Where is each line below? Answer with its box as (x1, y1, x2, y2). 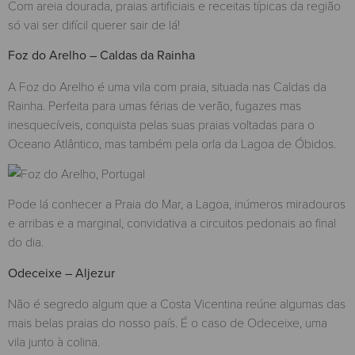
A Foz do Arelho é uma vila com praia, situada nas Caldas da (8, 77, 326, 94)
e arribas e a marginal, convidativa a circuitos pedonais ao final (8, 214, 336, 231)
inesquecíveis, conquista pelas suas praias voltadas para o (8, 115, 315, 132)
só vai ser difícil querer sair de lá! (8, 15, 180, 32)
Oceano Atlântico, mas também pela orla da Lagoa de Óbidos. (8, 134, 336, 151)
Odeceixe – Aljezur (8, 263, 115, 282)
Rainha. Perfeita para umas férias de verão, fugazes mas (8, 96, 301, 113)
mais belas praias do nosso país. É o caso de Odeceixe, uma (8, 314, 327, 331)
